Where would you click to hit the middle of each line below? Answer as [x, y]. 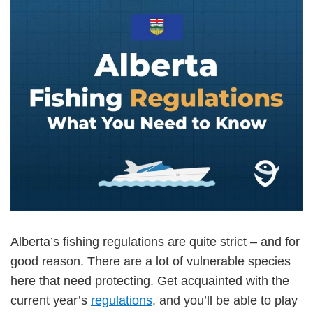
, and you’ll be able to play [225, 300]
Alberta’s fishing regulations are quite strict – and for [155, 241]
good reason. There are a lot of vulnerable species [151, 261]
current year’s [51, 300]
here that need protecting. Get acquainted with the [150, 281]
